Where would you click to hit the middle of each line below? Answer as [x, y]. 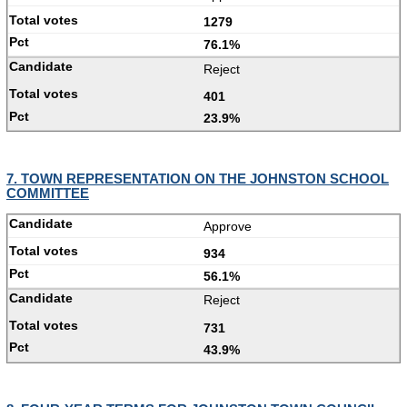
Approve [228, 226]
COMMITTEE [48, 193]
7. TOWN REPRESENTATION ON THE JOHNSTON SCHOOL [198, 178]
